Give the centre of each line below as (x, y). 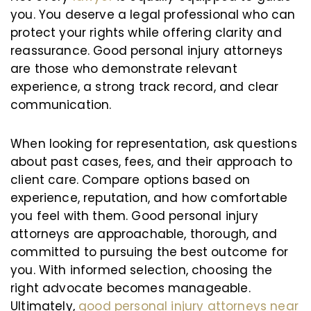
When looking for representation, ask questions (154, 144)
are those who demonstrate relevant (124, 69)
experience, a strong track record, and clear (145, 87)
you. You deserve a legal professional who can (153, 15)
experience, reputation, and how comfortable (149, 198)
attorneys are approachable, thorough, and (144, 234)
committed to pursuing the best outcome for (150, 252)
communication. (61, 105)
